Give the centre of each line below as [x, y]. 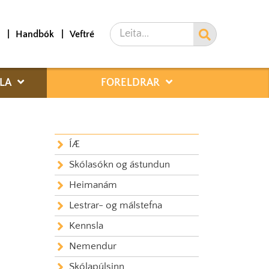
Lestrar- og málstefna [116, 205]
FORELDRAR [130, 83]
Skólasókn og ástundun [119, 165]
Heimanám [93, 185]
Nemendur [93, 246]
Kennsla [86, 226]
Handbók [35, 34]
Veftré [82, 34]
